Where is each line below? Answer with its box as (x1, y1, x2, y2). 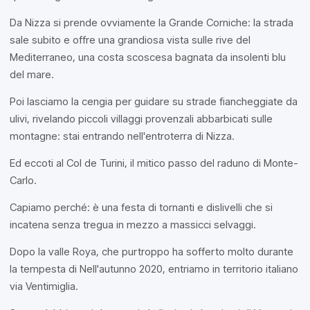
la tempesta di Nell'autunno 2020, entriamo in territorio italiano (10, 262, 298, 275)
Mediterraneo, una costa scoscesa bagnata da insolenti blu (10, 51, 286, 64)
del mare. (10, 68, 54, 81)
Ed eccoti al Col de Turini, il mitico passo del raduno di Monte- (10, 156, 298, 170)
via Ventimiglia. (10, 280, 78, 293)
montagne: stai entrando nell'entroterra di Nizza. (10, 129, 235, 143)
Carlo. (10, 174, 37, 187)
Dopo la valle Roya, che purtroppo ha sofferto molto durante (10, 245, 293, 258)
